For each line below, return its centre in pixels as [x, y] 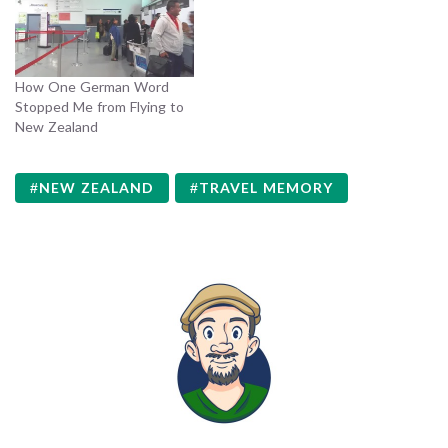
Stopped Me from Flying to [99, 107]
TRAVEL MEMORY [266, 188]
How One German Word [92, 87]
